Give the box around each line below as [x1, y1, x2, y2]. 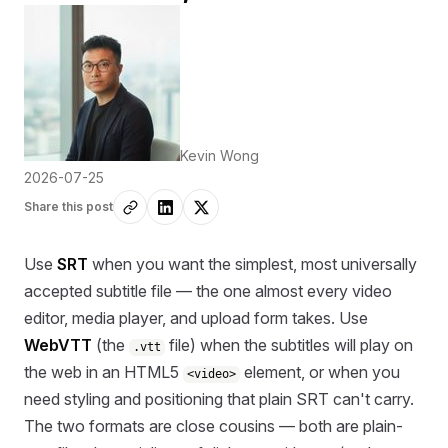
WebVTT [24, 335, 92, 356]
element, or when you [240, 362, 401, 383]
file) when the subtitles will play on [165, 335, 414, 356]
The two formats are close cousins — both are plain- [24, 416, 403, 437]
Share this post [24, 199, 113, 214]
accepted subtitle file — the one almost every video [24, 281, 392, 302]
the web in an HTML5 [24, 362, 183, 383]
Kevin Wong [180, 147, 259, 164]
